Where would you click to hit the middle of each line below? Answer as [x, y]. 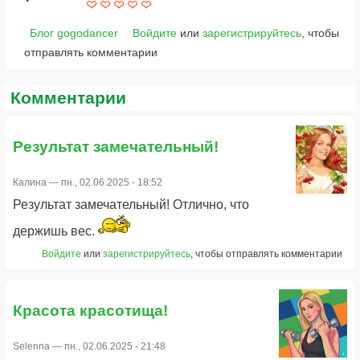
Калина [30, 182]
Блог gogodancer [74, 33]
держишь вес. [54, 231]
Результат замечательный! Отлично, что [131, 204]
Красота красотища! [92, 311]
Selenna [31, 347]
